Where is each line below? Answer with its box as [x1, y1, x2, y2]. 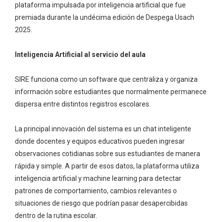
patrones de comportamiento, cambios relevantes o [15, 186, 177, 195]
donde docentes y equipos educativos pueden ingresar [15, 137, 185, 145]
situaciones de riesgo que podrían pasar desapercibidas [15, 199, 188, 207]
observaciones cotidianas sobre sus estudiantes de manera [15, 149, 200, 158]
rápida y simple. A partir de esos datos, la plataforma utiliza [15, 162, 199, 170]
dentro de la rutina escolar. [15, 211, 97, 220]
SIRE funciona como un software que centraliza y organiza [15, 75, 198, 83]
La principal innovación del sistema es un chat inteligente [15, 124, 191, 133]
